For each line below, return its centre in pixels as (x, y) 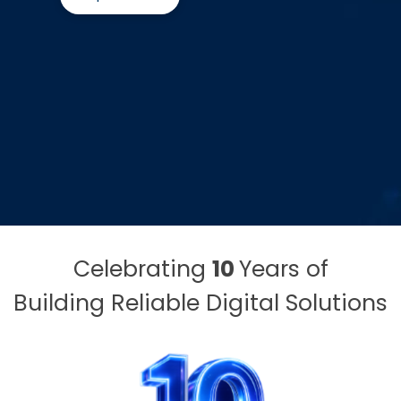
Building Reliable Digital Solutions (200, 303)
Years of (283, 269)
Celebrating (142, 269)
